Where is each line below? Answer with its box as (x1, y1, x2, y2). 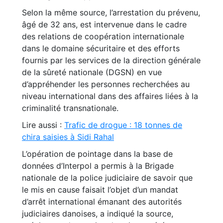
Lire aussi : (22, 120, 64, 130)
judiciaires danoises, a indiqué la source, (22, 209, 173, 219)
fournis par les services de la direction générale (22, 55, 201, 65)
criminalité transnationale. (22, 103, 118, 113)
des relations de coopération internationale (22, 31, 184, 41)
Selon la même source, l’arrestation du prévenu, (22, 7, 200, 17)
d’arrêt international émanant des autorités (22, 197, 182, 207)
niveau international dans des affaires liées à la (22, 91, 198, 101)
